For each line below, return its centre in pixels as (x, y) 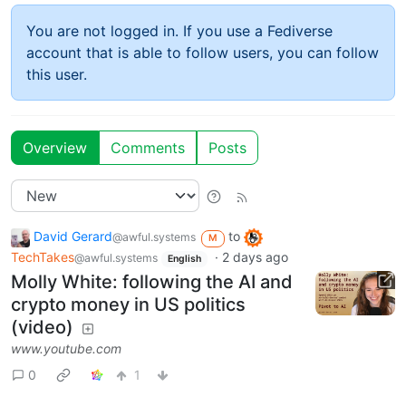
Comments (148, 148)
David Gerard (73, 237)
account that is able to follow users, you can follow (203, 53)
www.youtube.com (66, 348)
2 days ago (255, 257)
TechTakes (43, 257)
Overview (55, 148)
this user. (57, 75)
